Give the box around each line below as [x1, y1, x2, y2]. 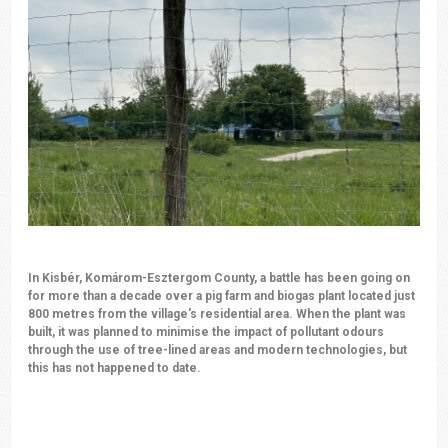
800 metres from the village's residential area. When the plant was [28, 307, 407, 322]
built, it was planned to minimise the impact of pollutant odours [28, 325, 385, 340]
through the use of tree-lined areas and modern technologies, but [28, 343, 408, 358]
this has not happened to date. [28, 361, 202, 376]
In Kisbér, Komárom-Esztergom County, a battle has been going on [28, 271, 411, 286]
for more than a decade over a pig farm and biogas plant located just [28, 289, 416, 304]
